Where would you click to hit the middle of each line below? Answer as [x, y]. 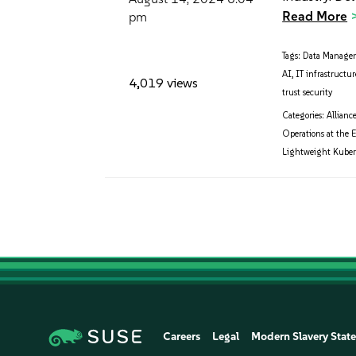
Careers [182, 336]
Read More [315, 16]
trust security [308, 93]
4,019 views [163, 82]
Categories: [304, 116]
